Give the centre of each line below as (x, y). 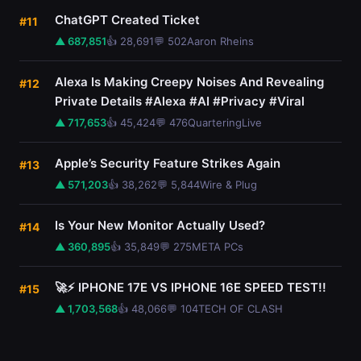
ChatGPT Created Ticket (127, 20)
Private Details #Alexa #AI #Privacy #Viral (180, 101)
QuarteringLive (225, 122)
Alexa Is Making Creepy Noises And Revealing (189, 82)
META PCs (218, 247)
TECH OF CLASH (241, 309)
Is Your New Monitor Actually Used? (160, 225)
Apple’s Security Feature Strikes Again (168, 163)
